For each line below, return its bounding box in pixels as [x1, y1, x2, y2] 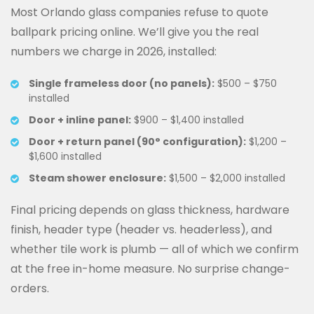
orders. [11, 280, 49, 296]
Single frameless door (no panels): [29, 76, 214, 90]
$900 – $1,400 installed [131, 112, 244, 127]
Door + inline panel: [29, 112, 131, 127]
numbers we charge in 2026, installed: [11, 43, 217, 60]
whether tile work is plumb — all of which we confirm [11, 240, 299, 257]
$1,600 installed [29, 149, 102, 163]
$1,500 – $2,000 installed [166, 170, 285, 185]
